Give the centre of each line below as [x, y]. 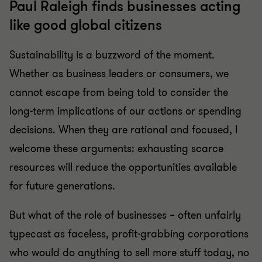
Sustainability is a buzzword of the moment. [112, 55]
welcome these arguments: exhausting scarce [116, 149]
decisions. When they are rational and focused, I [124, 130]
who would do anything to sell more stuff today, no [129, 253]
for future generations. [62, 186]
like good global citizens [86, 25]
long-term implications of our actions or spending [125, 111]
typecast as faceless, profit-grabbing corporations [129, 234]
